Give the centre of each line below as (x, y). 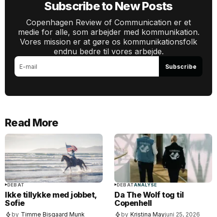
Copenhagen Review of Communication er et (108, 22)
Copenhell (133, 203)
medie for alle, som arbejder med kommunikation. (108, 32)
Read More (32, 123)
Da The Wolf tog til (149, 194)
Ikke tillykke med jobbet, (51, 194)
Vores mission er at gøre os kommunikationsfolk (108, 42)
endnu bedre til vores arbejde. (108, 51)
